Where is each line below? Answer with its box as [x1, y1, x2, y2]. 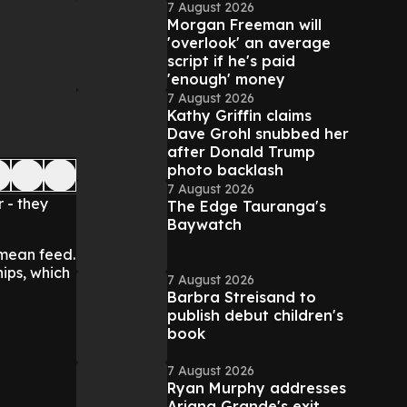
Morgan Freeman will [167, 15, 322, 34]
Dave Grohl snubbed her [167, 124, 349, 143]
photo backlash [167, 161, 283, 179]
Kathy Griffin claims [167, 106, 312, 124]
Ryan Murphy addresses [167, 379, 346, 397]
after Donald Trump [167, 143, 315, 161]
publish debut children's [167, 306, 343, 324]
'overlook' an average [167, 34, 331, 52]
